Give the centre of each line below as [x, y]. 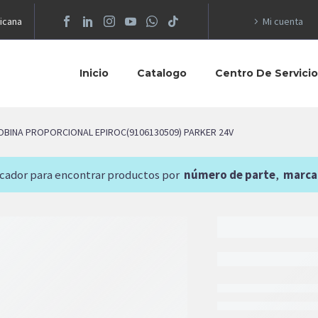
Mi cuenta [283, 21]
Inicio [94, 73]
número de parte [230, 174]
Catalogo [162, 73]
